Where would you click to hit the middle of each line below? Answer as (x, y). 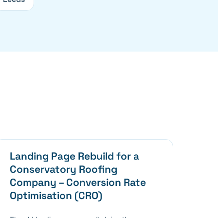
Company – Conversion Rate (78, 182)
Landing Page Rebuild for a (75, 156)
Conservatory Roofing (64, 169)
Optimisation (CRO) (56, 195)
